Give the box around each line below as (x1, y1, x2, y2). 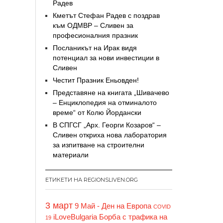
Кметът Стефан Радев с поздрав (53, 11, 160, 19)
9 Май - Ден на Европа (75, 202, 151, 210)
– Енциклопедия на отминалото (53, 98, 157, 107)
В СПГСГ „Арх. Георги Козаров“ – (53, 120, 161, 129)
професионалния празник (53, 31, 138, 39)
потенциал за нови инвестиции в (53, 53, 159, 62)
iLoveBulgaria (53, 213, 97, 221)
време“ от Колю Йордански (53, 108, 141, 116)
